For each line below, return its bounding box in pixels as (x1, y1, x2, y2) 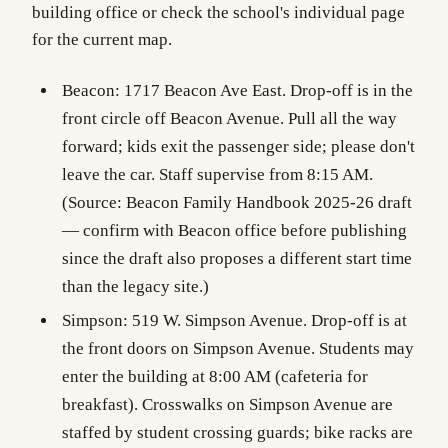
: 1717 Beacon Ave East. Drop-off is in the (114, 80, 413, 100)
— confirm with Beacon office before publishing (61, 220, 407, 240)
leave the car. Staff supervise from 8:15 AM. (61, 164, 373, 184)
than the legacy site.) (61, 276, 209, 296)
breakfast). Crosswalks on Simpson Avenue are (61, 394, 393, 414)
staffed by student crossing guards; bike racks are (61, 422, 413, 442)
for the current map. (32, 30, 172, 50)
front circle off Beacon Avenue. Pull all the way (61, 108, 397, 128)
